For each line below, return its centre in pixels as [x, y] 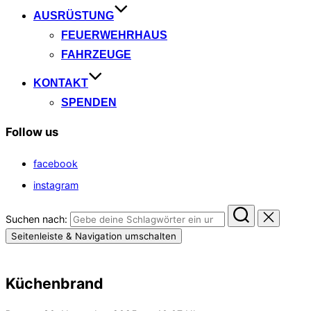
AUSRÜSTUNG [74, 16]
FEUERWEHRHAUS [114, 35]
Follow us [32, 132]
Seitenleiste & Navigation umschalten [94, 236]
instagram [56, 185]
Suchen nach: [36, 219]
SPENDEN [89, 103]
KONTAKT [61, 83]
